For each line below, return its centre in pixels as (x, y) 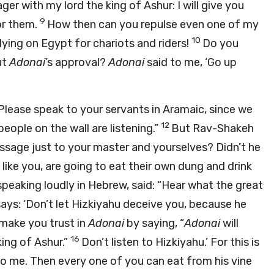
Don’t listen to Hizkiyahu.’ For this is (170, 242)
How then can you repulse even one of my (153, 24)
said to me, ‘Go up (191, 62)
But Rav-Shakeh (213, 128)
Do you (220, 43)
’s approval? (77, 62)
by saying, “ (154, 223)
